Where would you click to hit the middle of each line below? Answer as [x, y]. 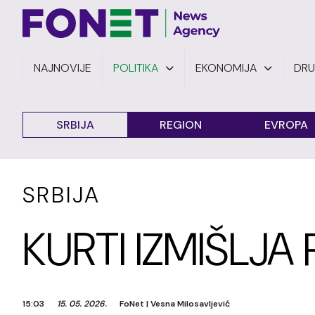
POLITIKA [136, 68]
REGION [181, 125]
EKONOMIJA [226, 68]
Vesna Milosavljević [190, 304]
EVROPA [286, 125]
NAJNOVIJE [63, 68]
